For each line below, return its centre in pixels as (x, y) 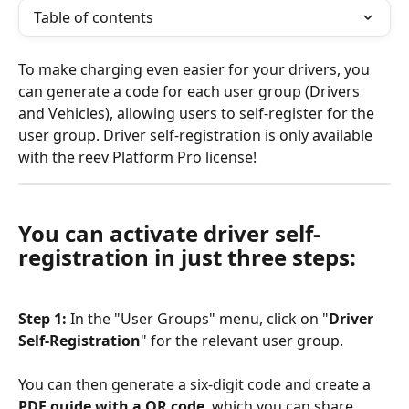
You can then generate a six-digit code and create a (196, 385)
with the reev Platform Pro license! (137, 157)
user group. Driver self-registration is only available (197, 135)
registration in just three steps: (187, 257)
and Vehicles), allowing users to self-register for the (198, 113)
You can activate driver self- (169, 234)
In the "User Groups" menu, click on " (199, 318)
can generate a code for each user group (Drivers (191, 91)
